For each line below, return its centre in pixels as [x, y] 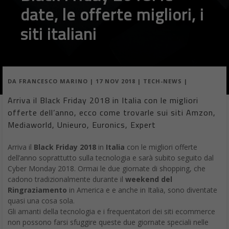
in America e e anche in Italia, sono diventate [142, 190]
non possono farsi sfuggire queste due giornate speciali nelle [108, 222]
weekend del [149, 179]
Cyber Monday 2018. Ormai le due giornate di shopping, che [107, 169]
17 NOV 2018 [116, 81]
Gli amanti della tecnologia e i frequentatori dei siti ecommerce [111, 212]
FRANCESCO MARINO [53, 81]
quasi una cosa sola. [41, 201]
